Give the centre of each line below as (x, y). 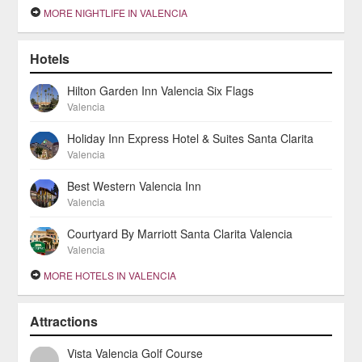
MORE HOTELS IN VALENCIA (109, 275)
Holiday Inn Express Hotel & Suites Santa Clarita (191, 138)
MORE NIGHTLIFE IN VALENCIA (115, 13)
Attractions (64, 321)
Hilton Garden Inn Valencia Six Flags (161, 90)
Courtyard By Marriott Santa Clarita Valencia (180, 234)
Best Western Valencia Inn (135, 186)
